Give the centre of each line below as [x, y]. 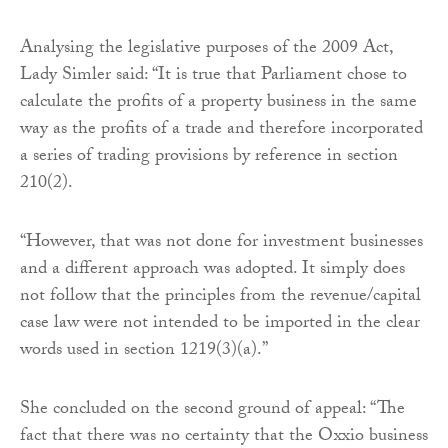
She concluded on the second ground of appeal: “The [212, 411]
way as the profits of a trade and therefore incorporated [221, 131]
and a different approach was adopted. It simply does [212, 271]
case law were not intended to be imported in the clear [220, 325]
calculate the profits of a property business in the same [218, 104]
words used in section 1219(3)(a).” [144, 352]
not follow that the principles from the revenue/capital [220, 298]
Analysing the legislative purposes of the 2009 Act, [206, 50]
